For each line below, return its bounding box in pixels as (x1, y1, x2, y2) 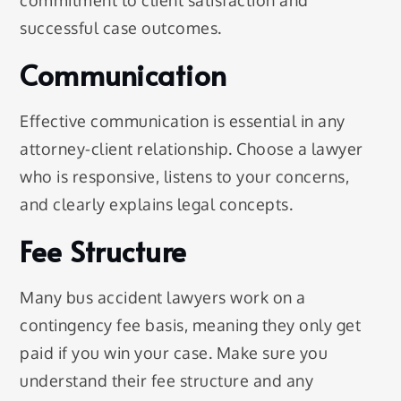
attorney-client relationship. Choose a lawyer (20, 138, 363, 158)
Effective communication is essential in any (20, 110, 346, 131)
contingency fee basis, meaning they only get (20, 314, 362, 335)
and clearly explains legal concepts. (20, 193, 294, 214)
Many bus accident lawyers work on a (20, 286, 306, 307)
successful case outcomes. (20, 17, 222, 38)
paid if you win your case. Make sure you (20, 342, 328, 363)
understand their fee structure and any (20, 370, 314, 390)
